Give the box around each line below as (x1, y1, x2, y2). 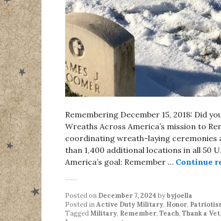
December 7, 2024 (98, 191, 156, 200)
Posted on (65, 191, 98, 200)
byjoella (167, 191, 192, 200)
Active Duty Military (96, 200, 163, 209)
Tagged (65, 209, 90, 218)
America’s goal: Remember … (65, 156, 176, 167)
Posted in (65, 200, 96, 209)
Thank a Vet (182, 209, 220, 218)
